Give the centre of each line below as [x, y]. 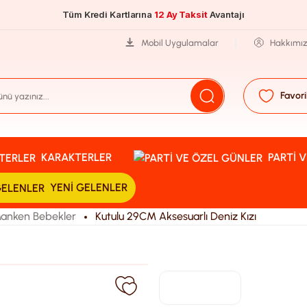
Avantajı [226, 14]
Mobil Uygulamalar [180, 42]
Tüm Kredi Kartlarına [108, 14]
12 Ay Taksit [181, 14]
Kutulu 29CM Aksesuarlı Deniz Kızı [176, 216]
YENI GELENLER [89, 187]
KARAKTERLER [76, 157]
